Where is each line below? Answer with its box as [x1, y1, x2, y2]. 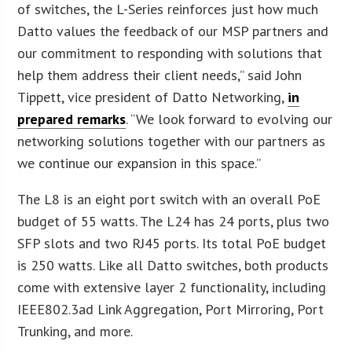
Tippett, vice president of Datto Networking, [17, 87, 288, 106]
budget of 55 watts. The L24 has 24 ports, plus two [17, 211, 330, 230]
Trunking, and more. [17, 321, 134, 340]
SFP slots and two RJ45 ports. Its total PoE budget [17, 233, 327, 252]
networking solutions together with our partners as [17, 131, 326, 150]
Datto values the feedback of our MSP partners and [17, 21, 329, 40]
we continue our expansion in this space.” [17, 153, 262, 172]
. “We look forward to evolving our [126, 109, 333, 128]
